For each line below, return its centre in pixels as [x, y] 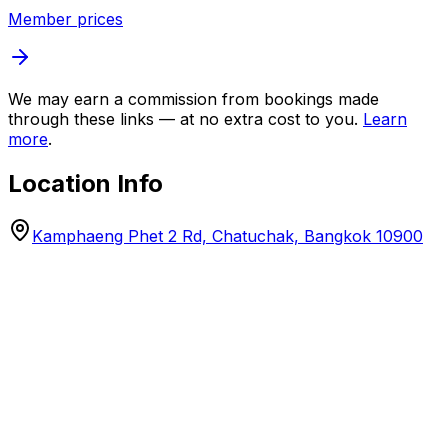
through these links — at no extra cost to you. [183, 119]
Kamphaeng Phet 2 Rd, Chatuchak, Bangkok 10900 [227, 236]
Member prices [65, 19]
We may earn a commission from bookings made [193, 99]
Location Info [85, 184]
